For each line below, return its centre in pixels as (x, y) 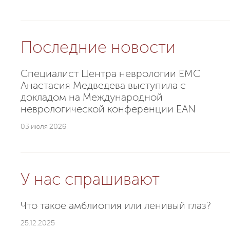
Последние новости (98, 47)
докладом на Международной (92, 97)
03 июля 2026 (43, 126)
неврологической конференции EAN (108, 109)
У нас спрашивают (90, 179)
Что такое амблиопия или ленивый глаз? (116, 206)
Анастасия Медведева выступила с (103, 85)
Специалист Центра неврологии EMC (110, 74)
